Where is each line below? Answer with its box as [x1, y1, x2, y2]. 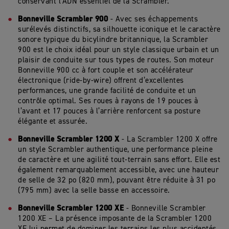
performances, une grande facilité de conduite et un [18, 87, 196, 95]
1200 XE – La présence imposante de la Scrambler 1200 [18, 215, 212, 222]
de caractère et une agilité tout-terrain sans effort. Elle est [18, 156, 220, 164]
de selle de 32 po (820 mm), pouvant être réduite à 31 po [18, 176, 215, 184]
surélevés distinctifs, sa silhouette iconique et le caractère [18, 26, 221, 33]
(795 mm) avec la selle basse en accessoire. [18, 187, 172, 194]
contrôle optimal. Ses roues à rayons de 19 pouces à [18, 97, 198, 105]
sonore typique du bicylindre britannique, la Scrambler [18, 36, 208, 43]
